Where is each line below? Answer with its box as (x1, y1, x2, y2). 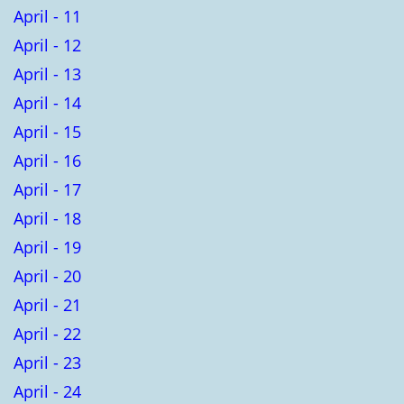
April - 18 (14, 207, 81, 229)
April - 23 (14, 351, 81, 373)
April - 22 (14, 322, 81, 344)
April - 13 (14, 62, 81, 85)
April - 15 (14, 120, 81, 142)
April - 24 (14, 380, 81, 402)
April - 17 (14, 178, 81, 200)
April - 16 (14, 149, 81, 171)
